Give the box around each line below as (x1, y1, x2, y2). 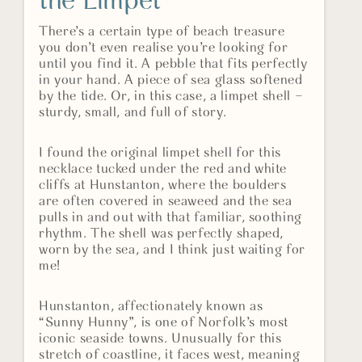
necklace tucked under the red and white (39, 162, 288, 177)
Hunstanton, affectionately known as (39, 300, 263, 314)
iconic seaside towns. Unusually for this (39, 332, 282, 347)
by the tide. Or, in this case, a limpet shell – (39, 90, 304, 104)
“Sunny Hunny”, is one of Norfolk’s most (39, 316, 289, 330)
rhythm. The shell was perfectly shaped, (39, 227, 284, 242)
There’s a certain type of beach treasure (39, 25, 285, 40)
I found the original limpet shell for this (39, 146, 282, 161)
